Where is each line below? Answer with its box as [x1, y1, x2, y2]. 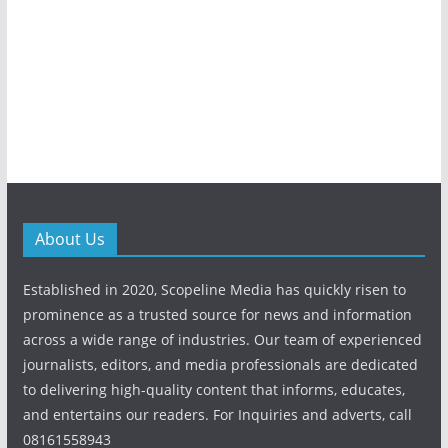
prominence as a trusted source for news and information [22, 305, 412, 324]
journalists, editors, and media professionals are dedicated [22, 355, 418, 374]
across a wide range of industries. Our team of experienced [22, 330, 422, 349]
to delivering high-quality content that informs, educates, [22, 380, 405, 399]
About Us [34, 228, 105, 250]
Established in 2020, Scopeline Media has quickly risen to [22, 280, 406, 299]
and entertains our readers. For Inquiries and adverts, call [22, 405, 412, 424]
